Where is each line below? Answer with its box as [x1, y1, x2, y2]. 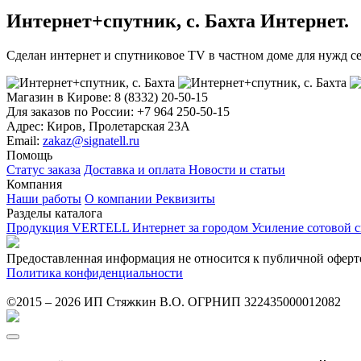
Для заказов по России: [6, 105, 137, 119]
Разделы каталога [6, 206, 102, 221]
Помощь [6, 148, 52, 163]
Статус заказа [6, 163, 81, 177]
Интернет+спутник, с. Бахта [6, 10, 260, 32]
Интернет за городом [132, 221, 251, 235]
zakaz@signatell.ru [43, 134, 139, 148]
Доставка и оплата [84, 163, 189, 177]
